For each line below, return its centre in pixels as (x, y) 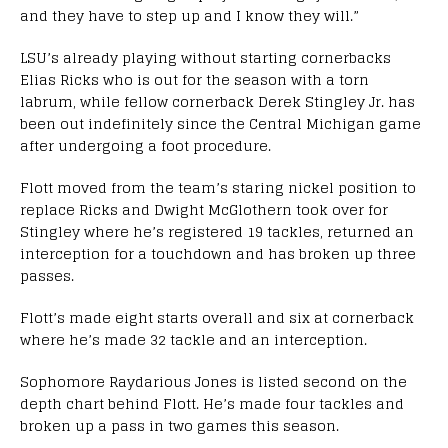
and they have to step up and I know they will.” (189, 15)
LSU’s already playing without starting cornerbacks (205, 57)
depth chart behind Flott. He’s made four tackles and (212, 403)
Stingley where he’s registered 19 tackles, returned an (217, 231)
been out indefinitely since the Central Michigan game (220, 123)
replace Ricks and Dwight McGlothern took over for (204, 209)
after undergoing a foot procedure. (145, 145)
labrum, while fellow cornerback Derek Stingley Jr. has (217, 101)
